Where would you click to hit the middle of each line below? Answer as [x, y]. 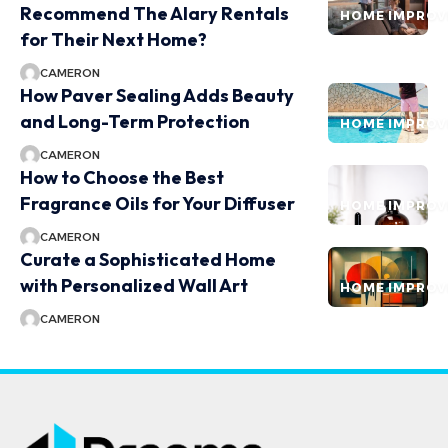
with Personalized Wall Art [134, 286]
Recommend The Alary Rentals [154, 14]
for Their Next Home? [113, 40]
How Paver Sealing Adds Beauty [157, 96]
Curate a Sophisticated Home [148, 260]
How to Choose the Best [122, 178]
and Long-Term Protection [135, 122]
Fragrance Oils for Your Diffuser [157, 204]
